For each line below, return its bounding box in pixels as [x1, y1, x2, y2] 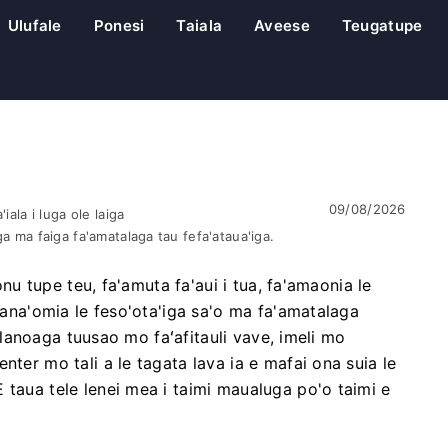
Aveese [254, 16, 310, 35]
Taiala [176, 16, 223, 35]
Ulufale [7, 16, 62, 35]
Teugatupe [341, 16, 423, 35]
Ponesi [93, 16, 145, 35]
